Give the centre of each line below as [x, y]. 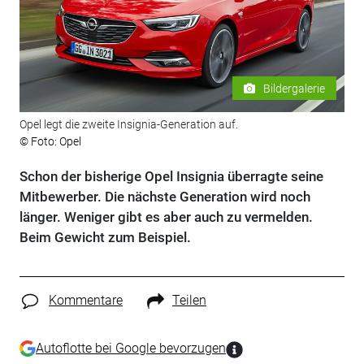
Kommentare [85, 301]
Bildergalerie [295, 88]
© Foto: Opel [50, 142]
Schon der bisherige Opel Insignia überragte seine [171, 177]
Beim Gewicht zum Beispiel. [105, 238]
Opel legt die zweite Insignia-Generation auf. [128, 125]
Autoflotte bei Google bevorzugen [130, 348]
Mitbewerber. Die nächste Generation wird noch [165, 197]
